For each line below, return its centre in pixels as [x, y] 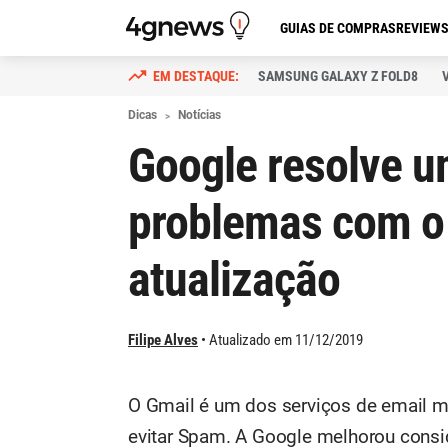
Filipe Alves [163, 340]
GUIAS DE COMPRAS [338, 28]
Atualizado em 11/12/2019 [286, 340]
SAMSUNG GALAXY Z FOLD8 [338, 76]
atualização [234, 279]
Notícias [199, 115]
